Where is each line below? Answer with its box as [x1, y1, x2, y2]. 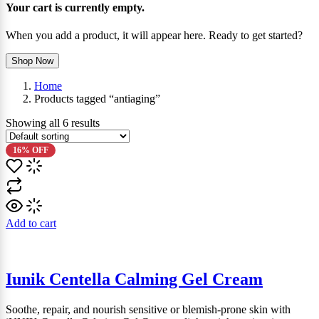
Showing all [6, 117, 63, 130]
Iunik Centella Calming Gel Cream [6, 269, 263, 288]
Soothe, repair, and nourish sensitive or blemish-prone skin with [6, 303, 291, 315]
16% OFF [12, 145, 48, 156]
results [68, 117, 100, 130]
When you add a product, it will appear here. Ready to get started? [6, 29, 303, 42]
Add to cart [6, 217, 56, 230]
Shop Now [11, 56, 53, 67]
